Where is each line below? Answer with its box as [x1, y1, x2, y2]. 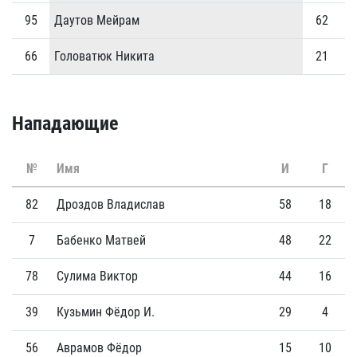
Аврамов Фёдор [57, 340, 142, 355]
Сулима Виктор [57, 269, 138, 284]
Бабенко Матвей [57, 233, 146, 248]
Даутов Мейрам [54, 13, 139, 28]
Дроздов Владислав [57, 197, 165, 212]
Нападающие [12, 112, 118, 135]
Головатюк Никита [54, 49, 155, 64]
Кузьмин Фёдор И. [57, 304, 155, 320]
